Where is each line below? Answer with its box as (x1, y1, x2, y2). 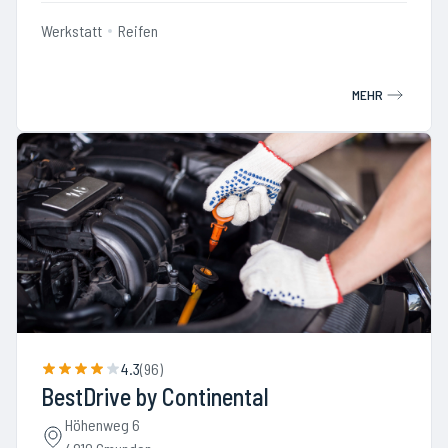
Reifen (118, 21, 158, 40)
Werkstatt (41, 21, 102, 40)
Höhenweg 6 (65, 415, 140, 434)
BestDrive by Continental (41, 382, 269, 411)
